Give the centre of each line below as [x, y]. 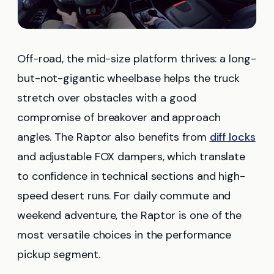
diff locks [232, 137]
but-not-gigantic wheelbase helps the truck [129, 78]
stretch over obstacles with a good [107, 98]
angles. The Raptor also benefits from [113, 137]
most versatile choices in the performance [124, 235]
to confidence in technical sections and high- [131, 176]
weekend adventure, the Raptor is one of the [130, 215]
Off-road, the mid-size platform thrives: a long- [137, 58]
